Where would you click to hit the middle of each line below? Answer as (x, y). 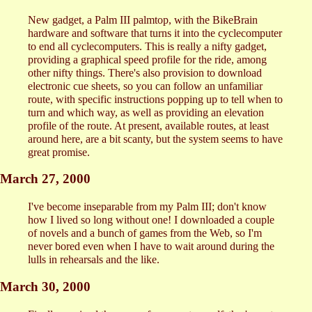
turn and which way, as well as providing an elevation (146, 112)
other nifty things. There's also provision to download (145, 72)
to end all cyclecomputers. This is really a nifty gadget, (147, 46)
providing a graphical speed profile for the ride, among (147, 59)
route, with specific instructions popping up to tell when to (155, 99)
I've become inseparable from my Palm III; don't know (147, 207)
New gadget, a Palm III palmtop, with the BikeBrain (143, 19)
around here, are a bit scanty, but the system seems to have (155, 139)
